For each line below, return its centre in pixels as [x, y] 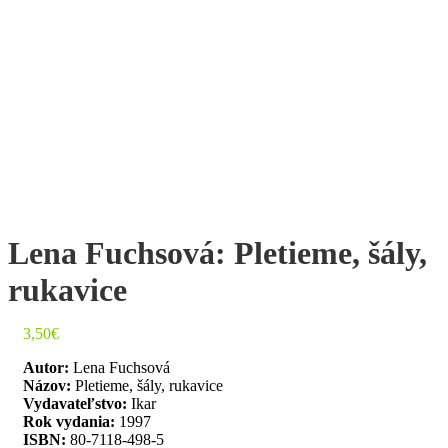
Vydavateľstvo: [75, 403]
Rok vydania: [69, 421]
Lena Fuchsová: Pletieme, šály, [217, 252]
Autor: [48, 367]
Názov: [49, 385]
